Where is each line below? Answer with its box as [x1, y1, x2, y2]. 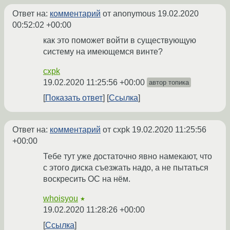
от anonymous [101, 9, 158, 18]
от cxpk [101, 125, 132, 135]
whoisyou [43, 194, 78, 203]
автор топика [149, 79, 189, 87]
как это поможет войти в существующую [43, 36, 196, 45]
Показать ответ [45, 93, 103, 103]
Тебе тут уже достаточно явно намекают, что [43, 152, 212, 161]
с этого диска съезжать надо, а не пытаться [43, 163, 208, 172]
